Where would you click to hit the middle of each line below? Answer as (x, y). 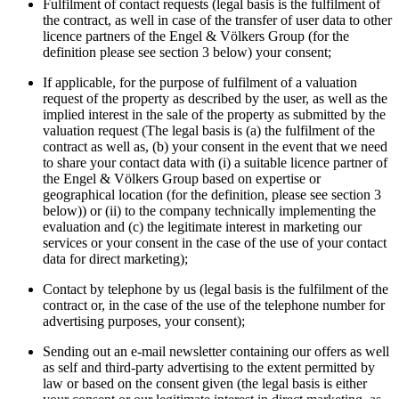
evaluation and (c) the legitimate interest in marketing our (202, 227)
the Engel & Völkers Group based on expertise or (182, 179)
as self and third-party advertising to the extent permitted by (209, 368)
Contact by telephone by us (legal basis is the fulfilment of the (216, 289)
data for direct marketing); (117, 259)
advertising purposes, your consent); (144, 322)
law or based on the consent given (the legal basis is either (205, 384)
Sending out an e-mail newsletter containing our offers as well (216, 352)
